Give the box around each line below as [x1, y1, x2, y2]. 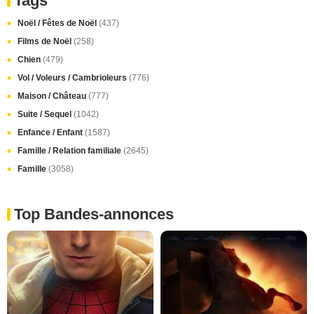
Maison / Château [18, 91, 88, 101]
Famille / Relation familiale [18, 146, 123, 156]
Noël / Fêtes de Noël [18, 18, 99, 28]
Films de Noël [18, 36, 74, 46]
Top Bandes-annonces [14, 205, 174, 223]
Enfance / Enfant [18, 128, 85, 137]
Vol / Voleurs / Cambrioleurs [18, 73, 129, 83]
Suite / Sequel [18, 109, 74, 119]
